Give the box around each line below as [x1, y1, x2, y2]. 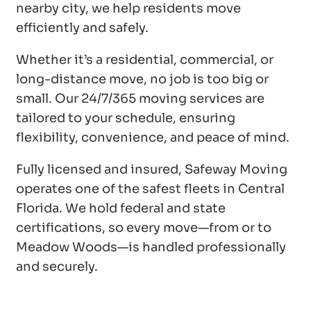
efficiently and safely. [16, 20, 149, 36]
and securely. [16, 259, 98, 275]
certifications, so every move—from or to [16, 220, 271, 236]
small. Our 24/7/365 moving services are [16, 91, 264, 107]
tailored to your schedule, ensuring [16, 110, 235, 126]
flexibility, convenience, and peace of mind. [16, 130, 289, 146]
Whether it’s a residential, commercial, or [16, 52, 274, 68]
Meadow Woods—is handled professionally [16, 239, 286, 255]
